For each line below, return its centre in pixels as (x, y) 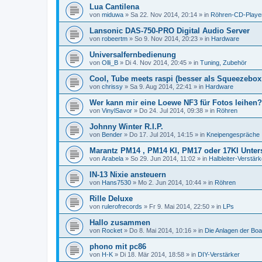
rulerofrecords (122, 206)
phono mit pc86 (118, 247)
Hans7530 (116, 182)
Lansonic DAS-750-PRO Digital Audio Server (170, 31)
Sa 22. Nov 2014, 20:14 (164, 15)
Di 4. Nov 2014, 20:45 (156, 63)
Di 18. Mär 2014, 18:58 (152, 254)
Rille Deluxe (111, 199)
